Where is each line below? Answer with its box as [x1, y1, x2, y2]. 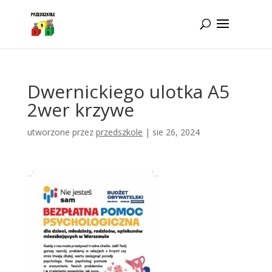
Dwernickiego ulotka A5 [27, 79, 229, 104]
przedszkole [95, 126, 143, 138]
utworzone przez [27, 126, 96, 138]
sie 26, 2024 [152, 126, 200, 138]
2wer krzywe [27, 97, 134, 122]
